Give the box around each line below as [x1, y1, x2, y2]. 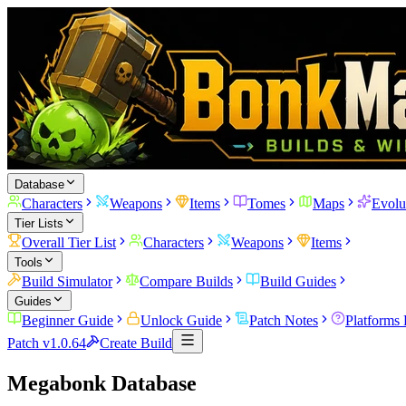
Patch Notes [249, 313, 318, 328]
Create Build [100, 335, 172, 351]
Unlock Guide [140, 313, 222, 328]
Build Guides [260, 274, 336, 289]
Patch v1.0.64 [7, 335, 86, 351]
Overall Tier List [22, 235, 116, 250]
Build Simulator [22, 274, 112, 289]
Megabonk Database [7, 371, 197, 395]
